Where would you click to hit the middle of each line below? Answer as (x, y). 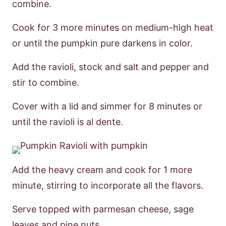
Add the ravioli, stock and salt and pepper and (110, 67)
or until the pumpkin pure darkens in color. (102, 43)
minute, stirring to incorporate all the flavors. (108, 185)
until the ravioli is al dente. (68, 122)
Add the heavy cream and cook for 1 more (102, 170)
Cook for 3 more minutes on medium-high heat (113, 27)
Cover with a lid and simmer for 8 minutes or (107, 106)
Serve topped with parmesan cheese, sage (103, 209)
